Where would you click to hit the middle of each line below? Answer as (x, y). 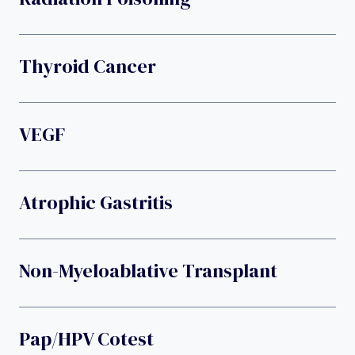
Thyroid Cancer (88, 66)
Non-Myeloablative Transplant (148, 270)
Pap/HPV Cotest (86, 338)
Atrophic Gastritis (96, 202)
